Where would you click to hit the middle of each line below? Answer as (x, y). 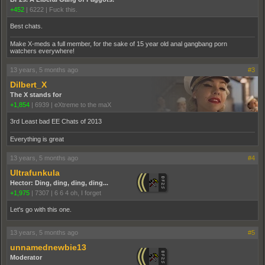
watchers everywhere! (42, 51)
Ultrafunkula (35, 172)
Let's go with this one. (41, 209)
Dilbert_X (28, 84)
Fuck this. (63, 9)
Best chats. (26, 26)
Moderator (26, 257)
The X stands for (36, 94)
